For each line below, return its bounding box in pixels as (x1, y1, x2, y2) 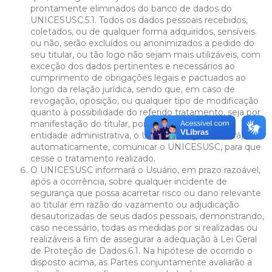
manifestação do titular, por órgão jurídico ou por (30, 118, 236, 129)
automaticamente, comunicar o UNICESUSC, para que (30, 141, 261, 152)
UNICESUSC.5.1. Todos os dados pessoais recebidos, (30, 14, 248, 25)
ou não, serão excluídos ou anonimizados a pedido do (30, 37, 254, 49)
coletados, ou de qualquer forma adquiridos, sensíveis (30, 25, 255, 37)
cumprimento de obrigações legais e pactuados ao (30, 72, 246, 83)
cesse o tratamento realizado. (30, 152, 155, 164)
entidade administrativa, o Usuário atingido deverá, (30, 129, 243, 141)
